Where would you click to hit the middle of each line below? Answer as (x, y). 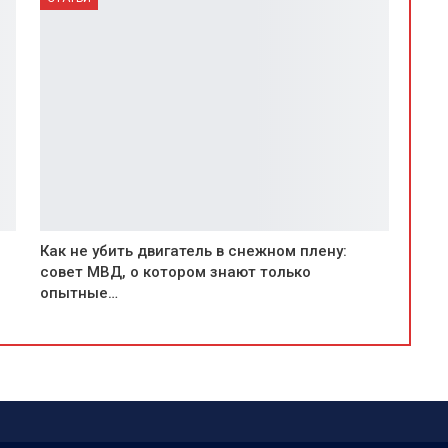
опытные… (78, 292)
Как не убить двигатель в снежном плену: (193, 250)
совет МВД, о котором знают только (175, 271)
